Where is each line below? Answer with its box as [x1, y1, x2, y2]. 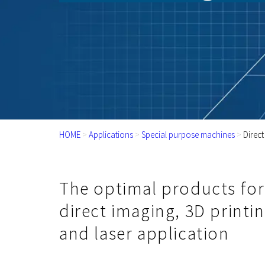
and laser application [59, 221, 230, 244]
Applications [89, 128, 133, 140]
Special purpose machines [141, 128, 235, 140]
